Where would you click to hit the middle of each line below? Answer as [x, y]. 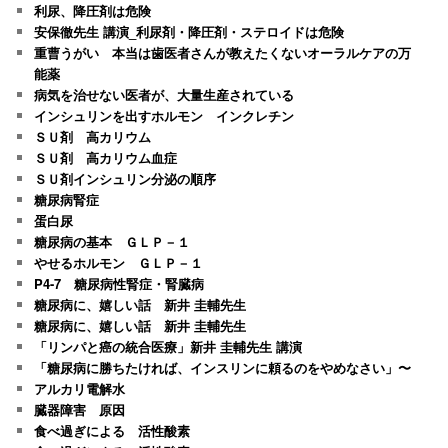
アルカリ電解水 [80, 388]
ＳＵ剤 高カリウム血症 [106, 157]
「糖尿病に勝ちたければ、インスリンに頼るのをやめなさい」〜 [223, 367]
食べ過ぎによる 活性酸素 [112, 430]
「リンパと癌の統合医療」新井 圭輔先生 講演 [168, 346]
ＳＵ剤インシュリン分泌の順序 [125, 178]
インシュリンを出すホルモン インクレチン [164, 115]
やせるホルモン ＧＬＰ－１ [119, 262]
